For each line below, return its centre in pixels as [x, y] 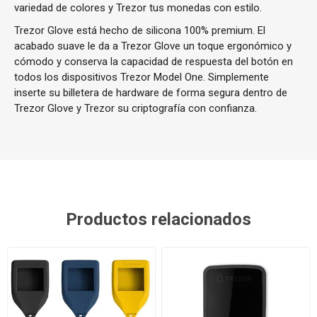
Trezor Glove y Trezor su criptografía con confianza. [136, 109]
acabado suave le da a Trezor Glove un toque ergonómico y [153, 46]
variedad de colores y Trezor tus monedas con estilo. [138, 8]
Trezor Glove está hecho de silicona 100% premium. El [140, 31]
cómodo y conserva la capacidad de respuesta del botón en [154, 62]
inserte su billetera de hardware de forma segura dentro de [151, 93]
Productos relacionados [158, 220]
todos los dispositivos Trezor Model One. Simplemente [142, 77]
